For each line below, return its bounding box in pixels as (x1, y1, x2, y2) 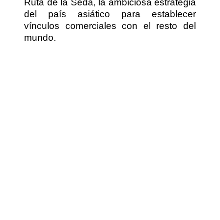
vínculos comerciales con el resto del (24, 20, 196, 31)
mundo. (24, 32, 56, 43)
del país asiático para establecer (24, 8, 196, 19)
